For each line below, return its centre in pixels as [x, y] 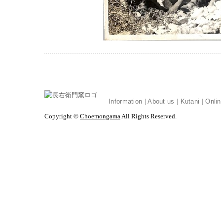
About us [161, 102]
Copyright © [62, 116]
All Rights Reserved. [148, 116]
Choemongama [100, 116]
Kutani [190, 102]
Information [126, 102]
